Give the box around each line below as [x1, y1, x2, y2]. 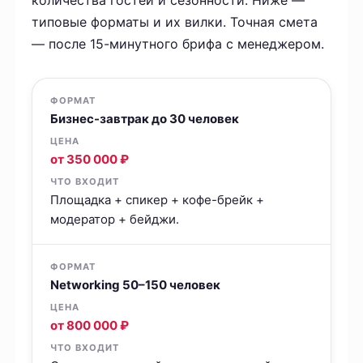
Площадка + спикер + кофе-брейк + [50, 192, 265, 208]
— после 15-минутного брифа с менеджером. [32, 36, 325, 53]
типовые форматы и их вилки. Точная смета [32, 14, 318, 31]
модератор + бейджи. [50, 211, 180, 228]
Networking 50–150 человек [50, 277, 221, 293]
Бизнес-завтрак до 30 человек [50, 111, 240, 127]
